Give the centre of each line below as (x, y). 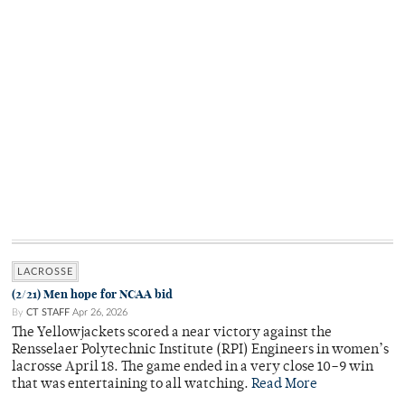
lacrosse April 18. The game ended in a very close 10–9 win (193, 368)
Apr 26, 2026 (100, 313)
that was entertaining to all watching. (132, 385)
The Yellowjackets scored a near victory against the (172, 334)
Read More (284, 385)
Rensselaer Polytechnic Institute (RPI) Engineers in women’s (200, 351)
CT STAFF (48, 313)
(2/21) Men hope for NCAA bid (92, 295)
